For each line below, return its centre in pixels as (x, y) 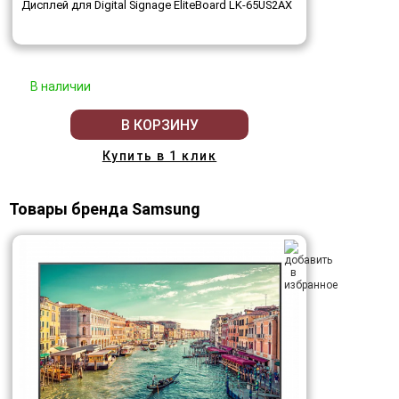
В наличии (61, 87)
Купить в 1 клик (159, 156)
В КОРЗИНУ (159, 125)
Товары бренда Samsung (105, 209)
